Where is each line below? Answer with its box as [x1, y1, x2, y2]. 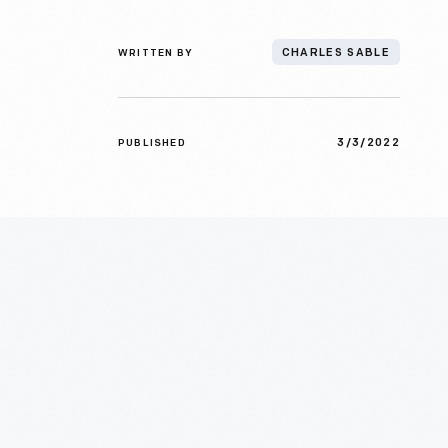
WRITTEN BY [118, 48, 193, 59]
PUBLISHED [118, 138, 186, 149]
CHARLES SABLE [281, 48, 390, 59]
